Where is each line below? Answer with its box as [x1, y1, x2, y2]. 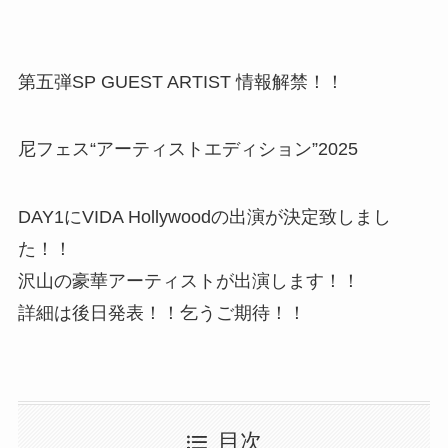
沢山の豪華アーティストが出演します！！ [17, 271, 360, 292]
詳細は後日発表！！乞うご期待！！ [17, 303, 306, 324]
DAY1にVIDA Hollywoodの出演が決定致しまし [17, 207, 391, 228]
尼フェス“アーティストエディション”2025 [17, 139, 358, 160]
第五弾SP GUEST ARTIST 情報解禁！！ [17, 71, 344, 92]
